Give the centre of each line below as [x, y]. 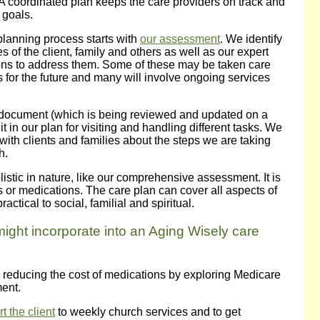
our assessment [180, 39]
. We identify [251, 39]
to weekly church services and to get [148, 311]
